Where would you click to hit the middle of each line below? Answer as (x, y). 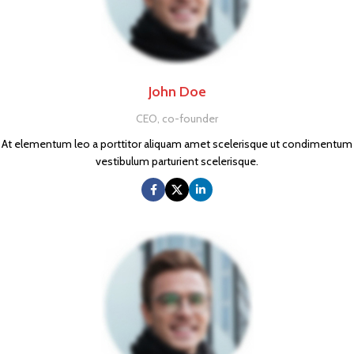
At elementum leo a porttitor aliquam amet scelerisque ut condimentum (177, 144)
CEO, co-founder (177, 119)
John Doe (177, 92)
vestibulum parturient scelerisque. (177, 161)
